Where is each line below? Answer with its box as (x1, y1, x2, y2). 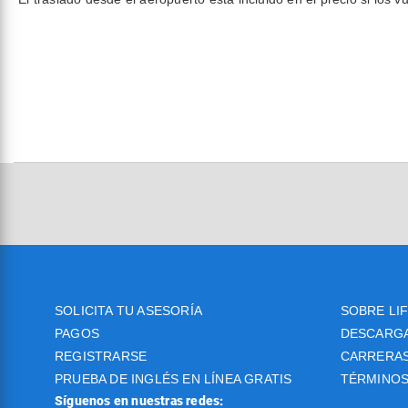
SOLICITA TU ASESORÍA (55, 303, 202, 318)
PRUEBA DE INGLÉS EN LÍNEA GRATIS (55, 372, 292, 386)
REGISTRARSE (55, 349, 148, 363)
